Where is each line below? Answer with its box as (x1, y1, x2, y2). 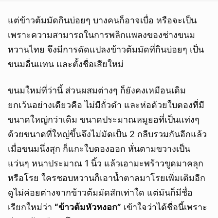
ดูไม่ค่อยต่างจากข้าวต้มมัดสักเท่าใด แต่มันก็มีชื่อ (8, 187, 193, 198)
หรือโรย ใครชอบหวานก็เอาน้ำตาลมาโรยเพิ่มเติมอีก (8, 173, 205, 183)
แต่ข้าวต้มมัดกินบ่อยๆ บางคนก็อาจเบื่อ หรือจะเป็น (8, 15, 197, 26)
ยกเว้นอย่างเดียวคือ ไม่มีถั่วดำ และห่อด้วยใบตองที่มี (8, 100, 204, 110)
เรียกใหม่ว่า (8, 202, 54, 213)
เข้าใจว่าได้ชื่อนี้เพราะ (121, 202, 207, 213)
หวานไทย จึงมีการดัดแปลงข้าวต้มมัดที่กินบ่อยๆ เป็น (8, 44, 204, 55)
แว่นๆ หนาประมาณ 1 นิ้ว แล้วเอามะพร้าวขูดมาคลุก (8, 158, 203, 169)
